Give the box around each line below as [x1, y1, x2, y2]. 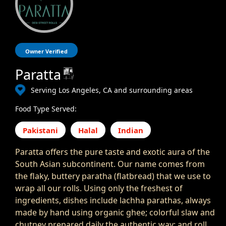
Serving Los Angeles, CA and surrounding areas [31, 85, 193, 95]
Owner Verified [25, 47, 68, 55]
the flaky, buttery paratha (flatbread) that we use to [15, 171, 211, 182]
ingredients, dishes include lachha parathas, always [15, 195, 211, 206]
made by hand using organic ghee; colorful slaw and [15, 207, 215, 218]
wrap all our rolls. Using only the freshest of [15, 183, 183, 194]
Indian [118, 125, 143, 136]
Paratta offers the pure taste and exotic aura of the [15, 146, 210, 158]
